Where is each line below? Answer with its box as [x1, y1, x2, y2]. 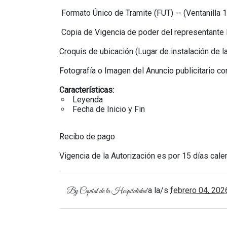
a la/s [148, 185, 170, 195]
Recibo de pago [59, 132, 115, 141]
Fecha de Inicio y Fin [72, 104, 145, 114]
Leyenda [72, 95, 103, 104]
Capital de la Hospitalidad [80, 186, 146, 196]
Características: [59, 85, 114, 95]
